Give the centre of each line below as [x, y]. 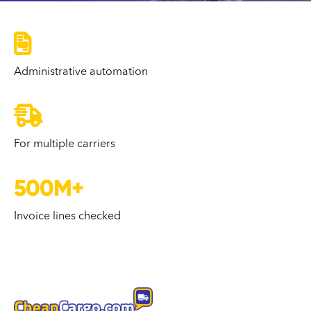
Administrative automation [81, 73]
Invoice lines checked [67, 217]
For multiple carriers [65, 145]
